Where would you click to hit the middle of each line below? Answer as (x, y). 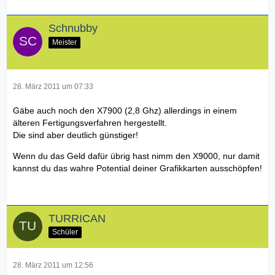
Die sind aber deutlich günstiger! (76, 135)
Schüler (65, 232)
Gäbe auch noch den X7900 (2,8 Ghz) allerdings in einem (125, 110)
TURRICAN (77, 218)
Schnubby (73, 28)
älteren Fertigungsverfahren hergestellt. (90, 122)
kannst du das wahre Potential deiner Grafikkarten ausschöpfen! (137, 168)
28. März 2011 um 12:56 (53, 265)
